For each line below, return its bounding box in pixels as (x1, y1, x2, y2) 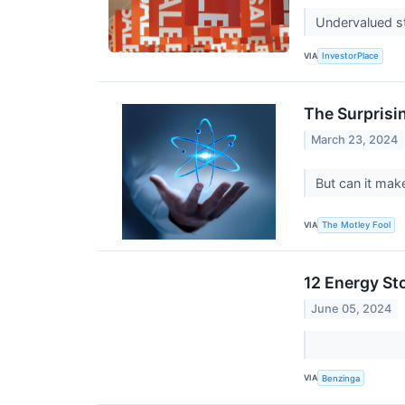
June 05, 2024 (311, 301, 392, 316)
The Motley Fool (322, 220, 391, 231)
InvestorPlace (322, 51, 380, 61)
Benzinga (322, 372, 361, 383)
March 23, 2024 (311, 132, 399, 146)
